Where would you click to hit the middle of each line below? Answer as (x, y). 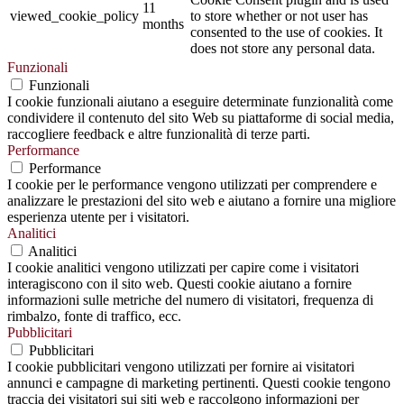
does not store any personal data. (283, 48)
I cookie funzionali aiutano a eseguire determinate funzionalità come (200, 101)
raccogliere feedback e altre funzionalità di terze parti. (159, 133)
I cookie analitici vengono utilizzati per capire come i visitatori (183, 267)
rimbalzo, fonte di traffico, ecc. (94, 316)
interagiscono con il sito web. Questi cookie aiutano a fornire (179, 283)
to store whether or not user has (279, 15)
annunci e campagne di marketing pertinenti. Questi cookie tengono (199, 382)
